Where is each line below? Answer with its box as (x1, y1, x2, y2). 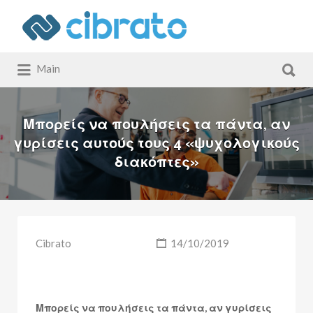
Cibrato (36, 236, 71, 249)
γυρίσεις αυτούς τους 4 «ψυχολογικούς (13, 135, 300, 152)
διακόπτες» (114, 154, 199, 170)
